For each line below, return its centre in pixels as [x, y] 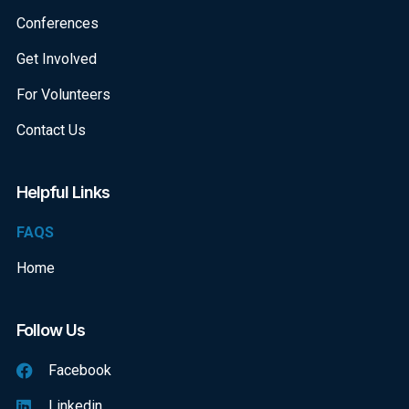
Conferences [58, 24]
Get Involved [57, 59]
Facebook [80, 371]
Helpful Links [63, 193]
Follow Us [51, 330]
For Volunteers [63, 95]
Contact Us [51, 131]
